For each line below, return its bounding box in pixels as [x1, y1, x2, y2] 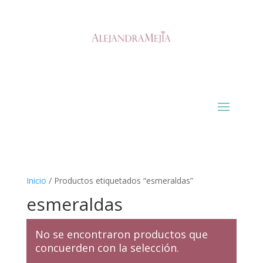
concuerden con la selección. [35, 240, 179, 255]
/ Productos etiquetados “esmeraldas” [46, 174, 193, 186]
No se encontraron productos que [35, 227, 208, 241]
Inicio [26, 174, 46, 186]
